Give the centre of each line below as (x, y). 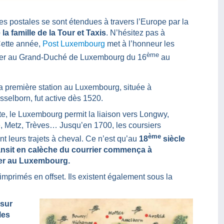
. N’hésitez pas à (135, 33)
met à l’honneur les (140, 44)
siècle (173, 139)
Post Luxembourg (74, 44)
